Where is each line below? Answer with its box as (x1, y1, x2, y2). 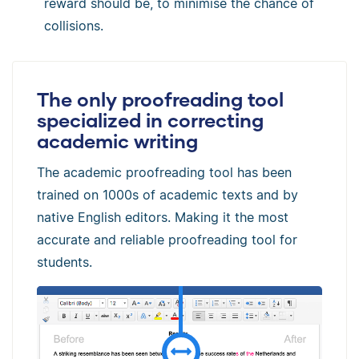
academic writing (37, 129, 198, 153)
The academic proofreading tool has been (37, 164, 292, 181)
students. (37, 254, 92, 271)
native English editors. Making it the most (37, 209, 288, 226)
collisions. (44, 18, 103, 34)
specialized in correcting (37, 108, 264, 132)
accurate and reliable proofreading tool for (37, 232, 297, 248)
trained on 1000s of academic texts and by (37, 187, 298, 204)
